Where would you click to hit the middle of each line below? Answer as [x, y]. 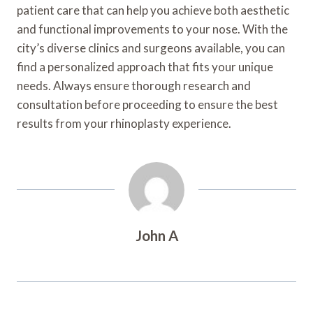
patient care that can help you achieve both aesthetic [153, 10]
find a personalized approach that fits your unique [145, 66]
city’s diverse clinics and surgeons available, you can [151, 48]
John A [156, 235]
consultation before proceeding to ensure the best [147, 104]
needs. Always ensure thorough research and [134, 85]
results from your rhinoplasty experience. [124, 123]
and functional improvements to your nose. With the [152, 29]
